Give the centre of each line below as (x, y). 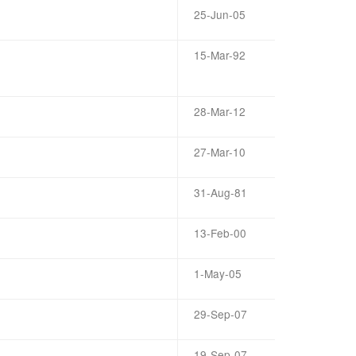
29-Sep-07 (221, 314)
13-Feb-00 (220, 233)
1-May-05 (218, 273)
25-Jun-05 (220, 14)
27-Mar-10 (220, 152)
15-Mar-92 (220, 55)
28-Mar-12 (220, 111)
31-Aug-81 (221, 192)
